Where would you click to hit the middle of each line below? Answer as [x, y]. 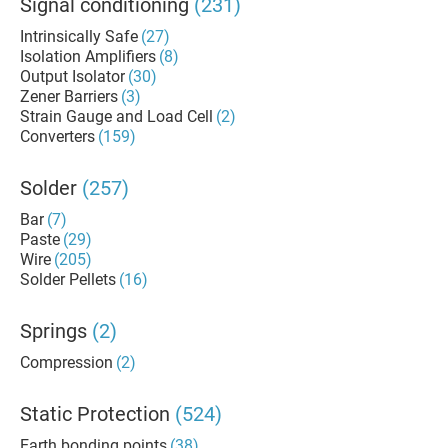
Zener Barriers [69, 96]
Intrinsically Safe [79, 36]
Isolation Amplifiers [88, 56]
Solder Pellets [68, 279]
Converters [57, 136]
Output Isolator [72, 76]
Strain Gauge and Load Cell [116, 116]
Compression [66, 362]
